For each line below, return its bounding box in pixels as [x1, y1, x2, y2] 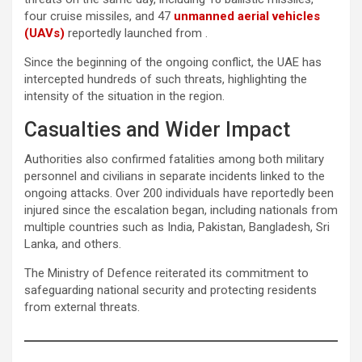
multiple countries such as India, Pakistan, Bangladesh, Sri [24, 219, 330, 234]
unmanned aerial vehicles [174, 8, 320, 23]
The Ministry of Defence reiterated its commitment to [24, 265, 309, 280]
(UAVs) [24, 25, 65, 40]
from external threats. [24, 299, 140, 314]
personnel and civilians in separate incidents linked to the [24, 168, 325, 183]
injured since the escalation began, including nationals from [24, 202, 338, 217]
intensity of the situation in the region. [24, 88, 225, 103]
